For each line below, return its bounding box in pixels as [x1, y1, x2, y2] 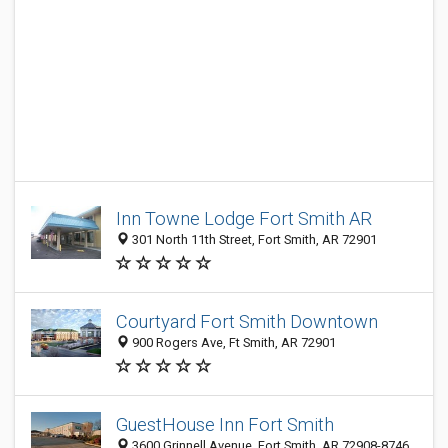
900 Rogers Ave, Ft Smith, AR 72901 [129, 335, 336, 351]
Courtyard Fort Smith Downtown [116, 311, 378, 333]
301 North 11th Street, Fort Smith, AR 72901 [129, 232, 377, 248]
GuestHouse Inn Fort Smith [116, 414, 334, 436]
